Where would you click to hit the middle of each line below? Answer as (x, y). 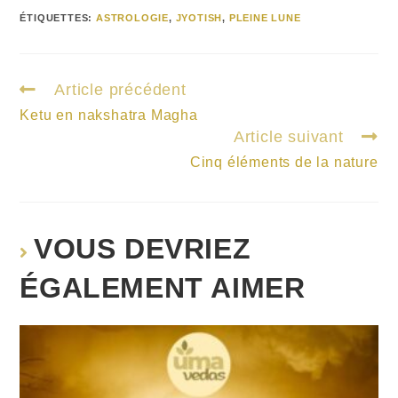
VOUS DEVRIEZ (143, 249)
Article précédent (120, 90)
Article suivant (288, 137)
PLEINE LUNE (265, 18)
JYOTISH (199, 18)
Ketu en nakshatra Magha (109, 115)
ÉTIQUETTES (54, 18)
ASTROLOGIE (133, 18)
